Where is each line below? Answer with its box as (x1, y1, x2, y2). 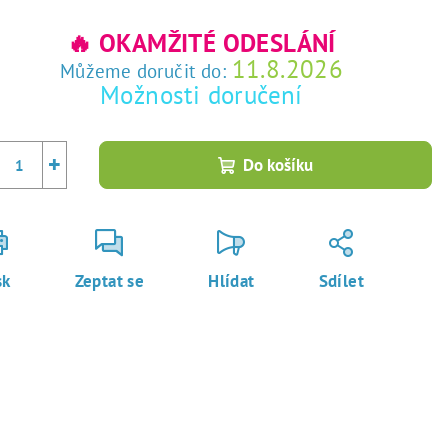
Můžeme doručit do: (59, 59, 227, 84)
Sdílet (318, 270, 365, 293)
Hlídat (208, 270, 255, 293)
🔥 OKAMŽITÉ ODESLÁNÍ (67, 27, 336, 60)
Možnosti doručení (100, 79, 303, 112)
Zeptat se (74, 270, 145, 293)
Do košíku (243, 154, 314, 177)
